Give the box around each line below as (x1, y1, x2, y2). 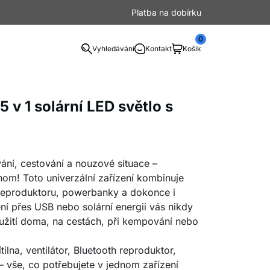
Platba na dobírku (131, 7, 201, 17)
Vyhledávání (92, 44, 134, 53)
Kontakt (145, 44, 172, 53)
